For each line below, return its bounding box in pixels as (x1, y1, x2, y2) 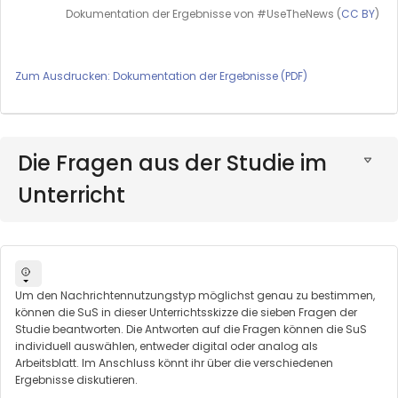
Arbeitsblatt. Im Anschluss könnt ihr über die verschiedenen (15, 354, 333, 370)
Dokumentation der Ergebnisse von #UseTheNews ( (66, 5, 341, 21)
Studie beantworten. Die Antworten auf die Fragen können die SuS (15, 321, 367, 337)
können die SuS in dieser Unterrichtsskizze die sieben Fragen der (15, 304, 357, 320)
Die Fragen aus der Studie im (18, 148, 327, 179)
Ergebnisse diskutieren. (15, 371, 140, 387)
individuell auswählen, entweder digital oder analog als (15, 338, 318, 354)
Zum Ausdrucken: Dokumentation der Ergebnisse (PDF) (15, 68, 307, 84)
